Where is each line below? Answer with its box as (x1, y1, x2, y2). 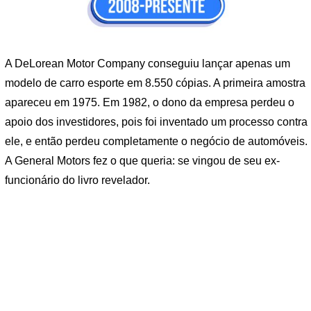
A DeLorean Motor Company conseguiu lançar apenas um (5, 57, 290, 69)
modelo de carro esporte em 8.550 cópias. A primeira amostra (5, 76, 305, 89)
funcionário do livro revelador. (5, 174, 150, 186)
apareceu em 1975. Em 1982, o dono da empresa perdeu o (5, 96, 294, 108)
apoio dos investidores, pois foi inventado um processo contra (5, 115, 308, 128)
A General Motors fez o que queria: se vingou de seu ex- (5, 154, 280, 167)
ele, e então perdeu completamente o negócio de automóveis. (5, 135, 308, 147)
